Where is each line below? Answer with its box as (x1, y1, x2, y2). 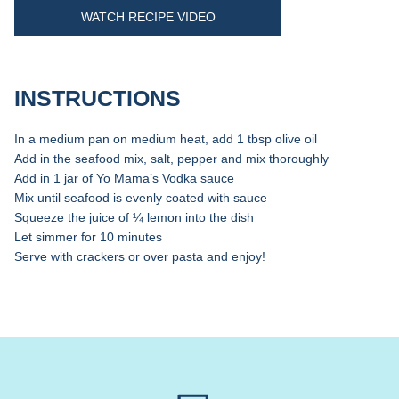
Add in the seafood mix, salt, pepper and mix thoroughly (14, 151, 333, 166)
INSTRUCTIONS (14, 85, 182, 110)
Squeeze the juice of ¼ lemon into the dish (14, 209, 255, 224)
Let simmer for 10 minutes (14, 229, 163, 244)
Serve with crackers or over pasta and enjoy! (14, 248, 266, 264)
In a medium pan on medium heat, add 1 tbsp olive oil (14, 131, 318, 146)
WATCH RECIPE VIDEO (80, 9, 216, 24)
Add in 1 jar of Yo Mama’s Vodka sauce (14, 170, 235, 185)
